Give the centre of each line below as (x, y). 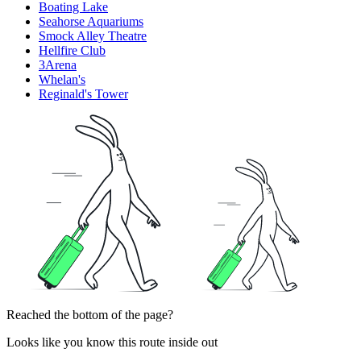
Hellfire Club (72, 51)
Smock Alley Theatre (93, 36)
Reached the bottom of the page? (90, 315)
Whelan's (62, 80)
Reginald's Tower (83, 94)
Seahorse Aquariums (91, 22)
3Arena (58, 65)
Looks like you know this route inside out (112, 342)
